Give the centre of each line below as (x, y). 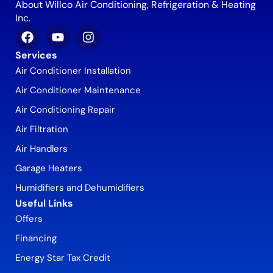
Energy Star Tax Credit (63, 258)
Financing (36, 239)
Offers (29, 219)
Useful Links (44, 204)
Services (36, 55)
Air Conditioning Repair (65, 110)
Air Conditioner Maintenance (78, 90)
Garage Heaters (49, 168)
